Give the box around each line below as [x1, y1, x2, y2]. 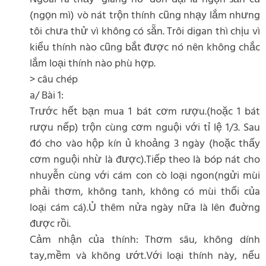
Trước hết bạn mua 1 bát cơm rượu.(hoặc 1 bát [30, 103, 260, 121]
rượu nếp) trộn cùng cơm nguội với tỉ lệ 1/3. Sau [30, 119, 260, 137]
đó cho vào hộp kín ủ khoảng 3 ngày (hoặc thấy [30, 135, 260, 153]
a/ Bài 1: [30, 87, 64, 105]
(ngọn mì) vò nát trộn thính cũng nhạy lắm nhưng [30, 7, 260, 25]
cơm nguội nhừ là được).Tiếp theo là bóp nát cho [30, 151, 260, 169]
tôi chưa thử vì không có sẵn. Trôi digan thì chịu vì [30, 23, 260, 41]
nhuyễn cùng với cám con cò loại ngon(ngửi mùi [30, 167, 260, 185]
